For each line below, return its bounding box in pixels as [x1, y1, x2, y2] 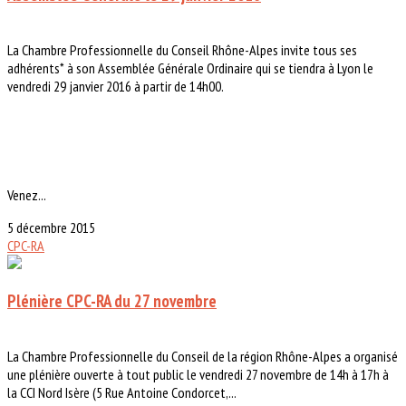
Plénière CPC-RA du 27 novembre [7, 289, 217, 312]
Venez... [7, 186, 46, 205]
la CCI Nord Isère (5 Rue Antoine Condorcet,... [7, 382, 237, 401]
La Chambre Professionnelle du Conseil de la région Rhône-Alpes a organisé [7, 346, 398, 365]
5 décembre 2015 [7, 218, 95, 237]
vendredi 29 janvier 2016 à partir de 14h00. [7, 77, 224, 96]
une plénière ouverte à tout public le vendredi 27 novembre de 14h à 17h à [7, 364, 389, 383]
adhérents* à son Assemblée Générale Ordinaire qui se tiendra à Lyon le [7, 59, 373, 78]
